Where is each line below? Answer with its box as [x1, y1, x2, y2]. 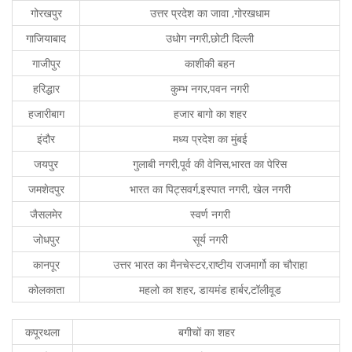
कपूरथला [25, 324, 60, 339]
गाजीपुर [31, 56, 60, 71]
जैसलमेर [30, 207, 62, 222]
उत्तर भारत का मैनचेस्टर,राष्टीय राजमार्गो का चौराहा [112, 257, 307, 272]
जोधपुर [32, 232, 60, 247]
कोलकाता [27, 282, 64, 297]
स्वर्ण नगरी [189, 207, 230, 222]
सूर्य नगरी [192, 232, 228, 247]
